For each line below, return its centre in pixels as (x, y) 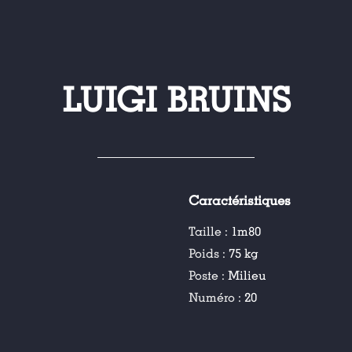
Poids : (209, 254)
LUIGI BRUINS (176, 101)
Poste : (209, 276)
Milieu (247, 276)
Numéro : (217, 298)
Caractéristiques (240, 201)
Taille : (210, 232)
